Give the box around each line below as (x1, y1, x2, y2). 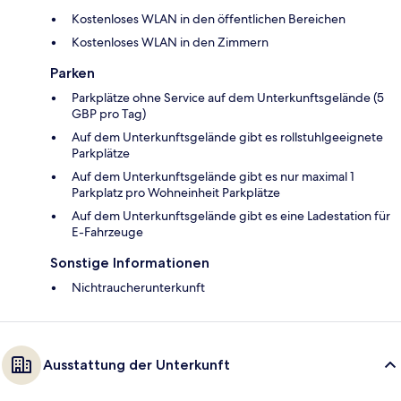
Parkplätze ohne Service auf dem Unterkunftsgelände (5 (72, 89, 384, 106)
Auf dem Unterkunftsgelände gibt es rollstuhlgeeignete (72, 128, 383, 145)
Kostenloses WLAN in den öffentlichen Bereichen (72, 10, 346, 27)
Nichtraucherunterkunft (72, 278, 205, 295)
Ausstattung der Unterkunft (43, 355, 230, 373)
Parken (50, 64, 95, 81)
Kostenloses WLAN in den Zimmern (72, 33, 269, 50)
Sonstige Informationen (50, 253, 209, 271)
